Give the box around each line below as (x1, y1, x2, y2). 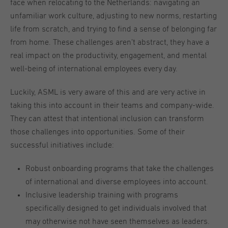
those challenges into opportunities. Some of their (10, 128, 185, 136)
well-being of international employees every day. (10, 65, 178, 73)
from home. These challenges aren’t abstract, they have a (10, 38, 209, 47)
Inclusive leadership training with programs (25, 191, 178, 199)
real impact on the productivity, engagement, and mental (10, 51, 207, 60)
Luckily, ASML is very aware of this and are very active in (10, 88, 206, 97)
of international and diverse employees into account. (25, 178, 208, 186)
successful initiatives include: (10, 141, 114, 150)
